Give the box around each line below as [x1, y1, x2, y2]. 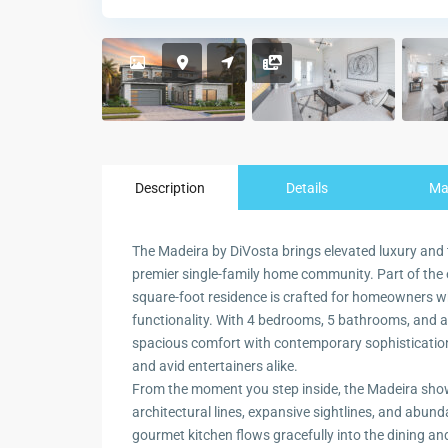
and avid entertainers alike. [132, 358, 298, 374]
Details [285, 180, 328, 196]
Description [134, 180, 205, 196]
